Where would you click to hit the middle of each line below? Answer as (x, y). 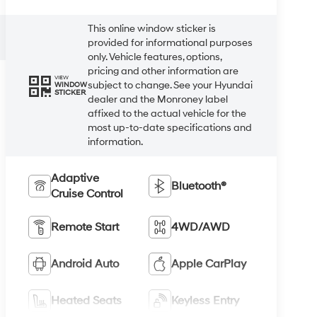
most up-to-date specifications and (170, 127)
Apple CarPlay (208, 264)
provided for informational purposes (171, 42)
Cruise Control (87, 194)
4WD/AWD (200, 227)
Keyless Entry (205, 300)
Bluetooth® (198, 186)
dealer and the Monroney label (158, 99)
